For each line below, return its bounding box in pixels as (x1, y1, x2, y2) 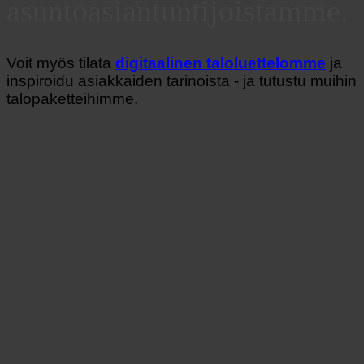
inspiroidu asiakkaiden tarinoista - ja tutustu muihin (6, 71, 357, 89)
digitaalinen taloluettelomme (115, 54, 326, 71)
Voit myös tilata (6, 54, 115, 71)
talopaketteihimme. (6, 89, 138, 107)
